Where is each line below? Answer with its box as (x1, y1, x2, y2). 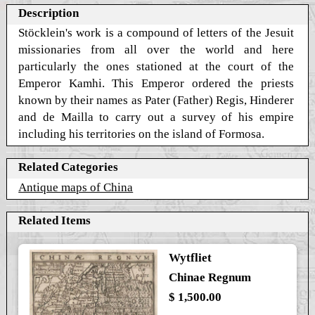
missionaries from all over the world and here (18, 42, 294, 56)
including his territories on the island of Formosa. (18, 127, 265, 141)
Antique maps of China (18, 180, 134, 194)
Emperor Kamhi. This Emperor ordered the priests (18, 76, 294, 90)
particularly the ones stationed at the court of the (18, 59, 294, 73)
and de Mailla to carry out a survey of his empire (18, 110, 294, 124)
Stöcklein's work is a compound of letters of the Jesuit (18, 25, 294, 39)
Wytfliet (168, 251, 212, 265)
